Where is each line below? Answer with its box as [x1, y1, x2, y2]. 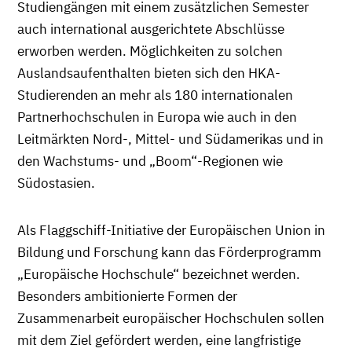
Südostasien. [17, 174, 95, 192]
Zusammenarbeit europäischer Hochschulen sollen [17, 309, 324, 327]
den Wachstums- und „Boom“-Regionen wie [17, 152, 283, 170]
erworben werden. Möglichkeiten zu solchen [17, 42, 283, 60]
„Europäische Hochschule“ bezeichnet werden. [17, 265, 300, 283]
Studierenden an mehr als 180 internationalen [17, 86, 293, 104]
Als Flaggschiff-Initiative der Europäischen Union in [17, 221, 325, 239]
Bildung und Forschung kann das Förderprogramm [17, 243, 321, 261]
